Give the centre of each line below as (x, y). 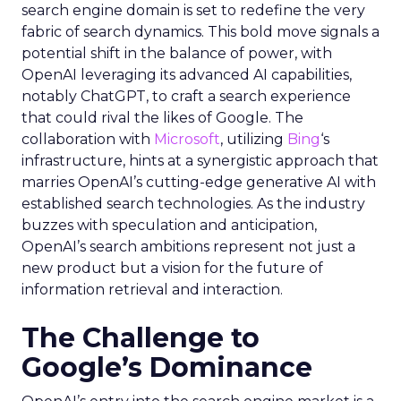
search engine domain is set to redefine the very (193, 10)
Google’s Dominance (167, 367)
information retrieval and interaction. (152, 290)
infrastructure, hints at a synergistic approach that (200, 161)
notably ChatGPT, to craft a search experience (186, 96)
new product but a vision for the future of (172, 268)
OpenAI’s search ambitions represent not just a (188, 247)
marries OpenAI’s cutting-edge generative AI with (199, 182)
